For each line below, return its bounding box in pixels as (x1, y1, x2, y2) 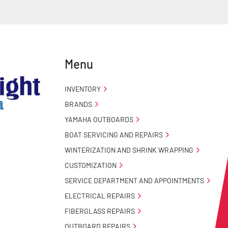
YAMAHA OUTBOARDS (65, 115, 133, 124)
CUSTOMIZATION (65, 160, 117, 169)
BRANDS (65, 99, 92, 108)
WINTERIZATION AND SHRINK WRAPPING (65, 145, 193, 154)
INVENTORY (65, 84, 101, 93)
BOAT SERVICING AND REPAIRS (65, 130, 163, 139)
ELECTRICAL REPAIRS (65, 191, 135, 200)
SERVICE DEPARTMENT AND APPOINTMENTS (65, 176, 204, 185)
